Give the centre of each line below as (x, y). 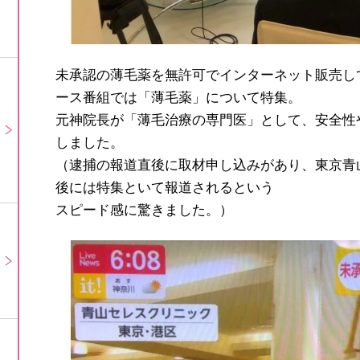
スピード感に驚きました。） (144, 209)
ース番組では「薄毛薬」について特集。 (178, 97)
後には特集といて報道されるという (165, 187)
